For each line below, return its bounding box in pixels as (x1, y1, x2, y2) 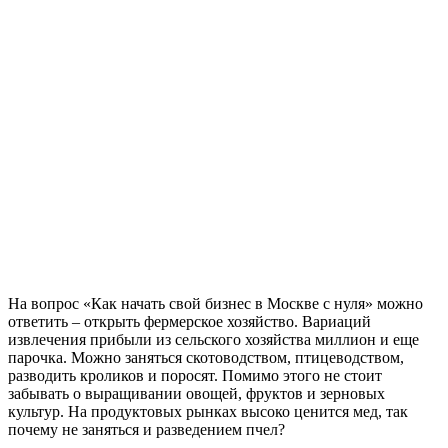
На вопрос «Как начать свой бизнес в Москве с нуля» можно (8, 295, 423, 313)
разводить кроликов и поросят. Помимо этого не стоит (8, 367, 382, 385)
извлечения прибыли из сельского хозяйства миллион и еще (8, 331, 419, 349)
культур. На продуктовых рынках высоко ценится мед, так (8, 403, 408, 421)
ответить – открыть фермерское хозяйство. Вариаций (8, 313, 371, 331)
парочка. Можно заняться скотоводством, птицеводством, (8, 349, 404, 367)
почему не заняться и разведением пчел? (8, 421, 285, 439)
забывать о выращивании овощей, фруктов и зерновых (8, 385, 385, 403)
